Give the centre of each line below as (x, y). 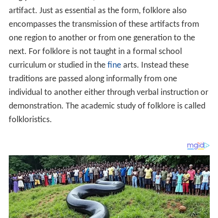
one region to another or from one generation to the (102, 38)
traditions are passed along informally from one (93, 79)
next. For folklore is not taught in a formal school (95, 52)
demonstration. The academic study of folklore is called (107, 107)
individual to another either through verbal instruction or (108, 93)
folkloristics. (30, 120)
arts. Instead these (155, 66)
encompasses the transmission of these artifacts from (104, 25)
